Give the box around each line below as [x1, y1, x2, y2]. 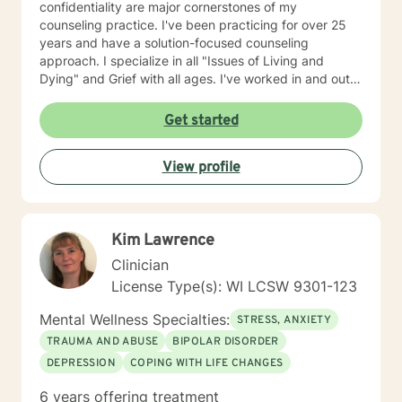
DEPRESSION [47, 356, 116, 371]
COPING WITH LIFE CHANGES [130, 356, 284, 371]
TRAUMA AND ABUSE [47, 335, 159, 349]
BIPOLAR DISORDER [172, 335, 279, 349]
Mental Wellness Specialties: [39, 310, 230, 328]
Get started [163, 112, 239, 130]
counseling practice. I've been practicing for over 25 [39, 17, 346, 32]
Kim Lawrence [111, 231, 214, 251]
